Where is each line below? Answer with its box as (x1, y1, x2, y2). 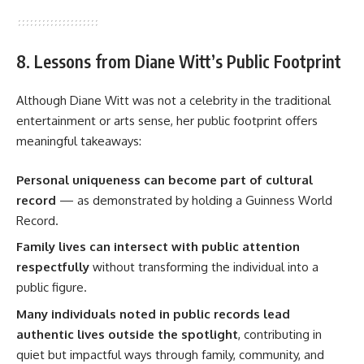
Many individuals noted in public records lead (16, 305, 290, 322)
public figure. (16, 279, 87, 296)
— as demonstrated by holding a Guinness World (56, 192, 332, 208)
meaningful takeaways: (16, 133, 141, 149)
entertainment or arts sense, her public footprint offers (16, 113, 318, 129)
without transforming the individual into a (89, 259, 318, 275)
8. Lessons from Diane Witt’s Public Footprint (16, 50, 341, 72)
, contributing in (238, 326, 322, 342)
